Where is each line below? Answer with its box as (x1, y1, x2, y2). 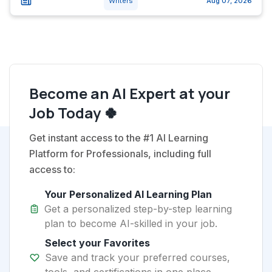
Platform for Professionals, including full (29, 148, 211, 160)
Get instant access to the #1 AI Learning (29, 132, 208, 144)
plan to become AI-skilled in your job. (44, 217, 218, 229)
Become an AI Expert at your (29, 83, 230, 103)
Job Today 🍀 (29, 103, 118, 123)
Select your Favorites (44, 237, 150, 249)
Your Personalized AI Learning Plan (44, 188, 212, 200)
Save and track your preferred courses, (44, 251, 230, 263)
